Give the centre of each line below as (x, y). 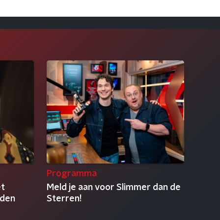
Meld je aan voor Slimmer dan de (113, 188)
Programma (71, 174)
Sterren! (64, 199)
